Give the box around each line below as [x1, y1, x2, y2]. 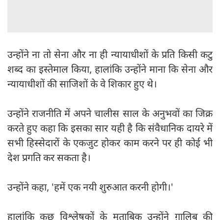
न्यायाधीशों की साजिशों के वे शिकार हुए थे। [7, 77, 157, 91]
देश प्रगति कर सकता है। [7, 151, 91, 165]
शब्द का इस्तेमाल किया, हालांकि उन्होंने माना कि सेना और [7, 62, 213, 76]
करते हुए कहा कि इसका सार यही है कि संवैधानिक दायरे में [7, 121, 213, 135]
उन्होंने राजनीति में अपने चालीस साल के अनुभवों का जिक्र [7, 107, 213, 120]
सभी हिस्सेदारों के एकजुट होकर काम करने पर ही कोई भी [7, 136, 213, 150]
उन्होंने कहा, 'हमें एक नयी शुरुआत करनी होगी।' [7, 180, 173, 194]
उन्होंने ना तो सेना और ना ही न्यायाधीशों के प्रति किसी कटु [7, 48, 213, 61]
